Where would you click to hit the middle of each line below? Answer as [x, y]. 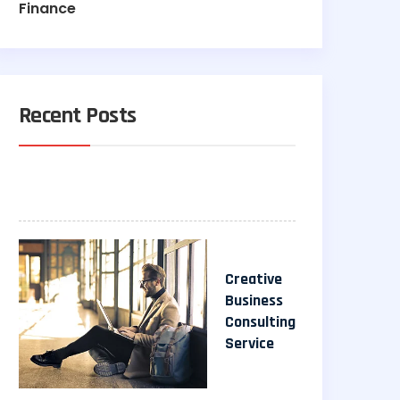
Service [250, 344]
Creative [254, 279]
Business [254, 301]
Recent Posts [78, 116]
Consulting [260, 322]
